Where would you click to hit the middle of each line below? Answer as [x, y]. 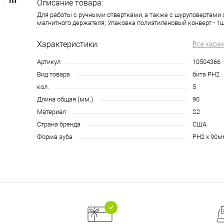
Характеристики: [68, 44]
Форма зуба [55, 137]
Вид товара [53, 74]
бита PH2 [206, 74]
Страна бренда [59, 124]
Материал [51, 112]
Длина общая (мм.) [65, 99]
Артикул [49, 62]
